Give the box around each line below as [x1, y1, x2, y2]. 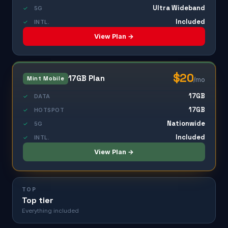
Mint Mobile [27, 74, 65, 82]
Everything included [22, 207, 79, 214]
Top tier [22, 195, 53, 206]
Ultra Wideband [153, 4, 205, 12]
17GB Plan [68, 73, 105, 83]
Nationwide [167, 119, 205, 128]
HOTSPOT [34, 106, 65, 113]
